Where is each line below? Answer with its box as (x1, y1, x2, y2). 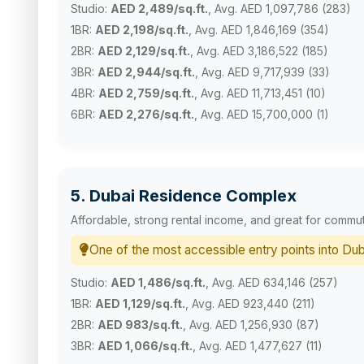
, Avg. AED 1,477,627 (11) (193, 338, 323, 353)
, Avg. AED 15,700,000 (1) (194, 106, 329, 121)
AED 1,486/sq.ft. (110, 275, 206, 289)
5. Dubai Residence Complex (71, 185, 297, 206)
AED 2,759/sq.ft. (98, 85, 194, 100)
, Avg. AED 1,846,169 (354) (188, 22, 329, 37)
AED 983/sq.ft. (97, 317, 183, 331)
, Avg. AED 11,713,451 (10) (194, 85, 326, 100)
